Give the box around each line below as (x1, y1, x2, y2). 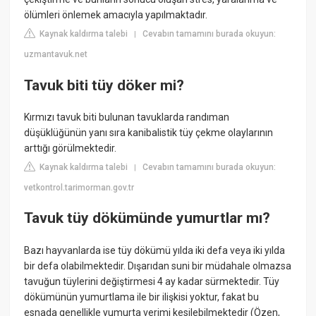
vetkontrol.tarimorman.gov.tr (24, 182, 135, 193)
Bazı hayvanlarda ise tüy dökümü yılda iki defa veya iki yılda (24, 244, 286, 256)
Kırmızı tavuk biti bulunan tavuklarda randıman (24, 111, 230, 123)
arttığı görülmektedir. (24, 142, 117, 154)
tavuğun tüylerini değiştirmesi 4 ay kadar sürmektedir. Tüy (24, 275, 280, 287)
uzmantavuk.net (24, 49, 88, 60)
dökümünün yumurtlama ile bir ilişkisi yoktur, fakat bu (24, 291, 260, 303)
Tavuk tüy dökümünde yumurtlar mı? (24, 209, 271, 227)
